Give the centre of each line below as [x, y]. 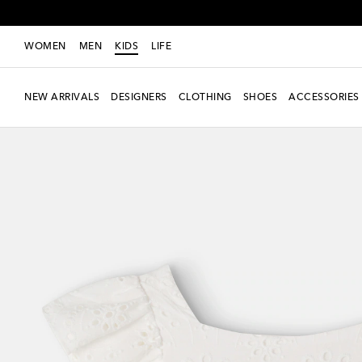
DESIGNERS [139, 97]
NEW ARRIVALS [62, 97]
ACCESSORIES [324, 97]
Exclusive [46, 124]
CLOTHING [205, 97]
